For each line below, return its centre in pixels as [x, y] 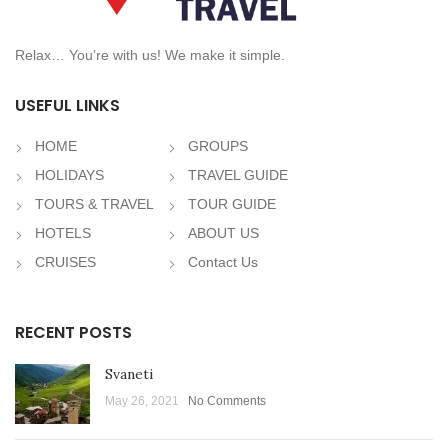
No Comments [227, 401]
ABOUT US [223, 233]
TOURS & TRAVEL [94, 204]
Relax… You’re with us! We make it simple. [150, 55]
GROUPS [218, 146]
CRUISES [65, 262]
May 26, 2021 [142, 401]
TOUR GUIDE [232, 204]
